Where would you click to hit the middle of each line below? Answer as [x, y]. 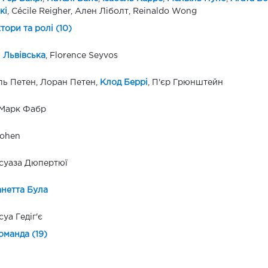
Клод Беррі [124, 83]
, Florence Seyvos [81, 56]
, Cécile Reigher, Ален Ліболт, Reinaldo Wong [102, 12]
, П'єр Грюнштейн [185, 83]
